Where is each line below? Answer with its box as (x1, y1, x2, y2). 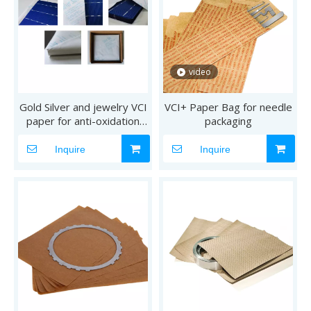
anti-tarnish (56, 127, 110, 142)
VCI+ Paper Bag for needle (164, 99, 292, 114)
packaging (204, 113, 252, 128)
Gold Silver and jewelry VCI (19, 99, 147, 114)
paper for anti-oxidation (26, 113, 140, 128)
